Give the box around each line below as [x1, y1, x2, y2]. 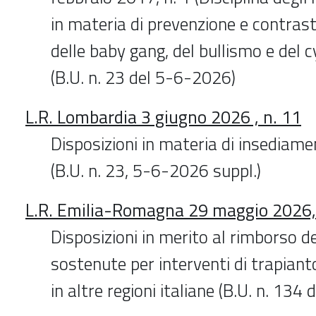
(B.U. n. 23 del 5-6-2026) [51, 63, 236, 91]
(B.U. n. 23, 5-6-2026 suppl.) [51, 157, 261, 184]
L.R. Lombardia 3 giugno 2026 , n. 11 [25, 103, 301, 130]
